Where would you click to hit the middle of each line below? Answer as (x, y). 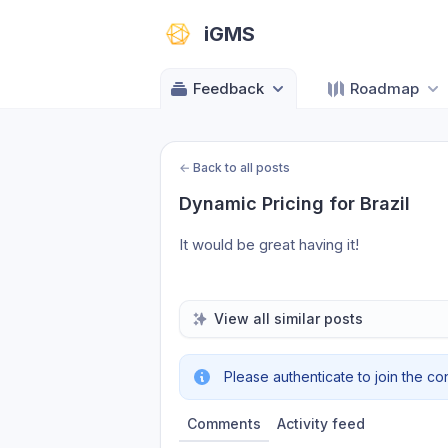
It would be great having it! (269, 244)
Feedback (228, 88)
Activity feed (321, 423)
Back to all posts (241, 167)
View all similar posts (288, 318)
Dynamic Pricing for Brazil (294, 203)
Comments (224, 423)
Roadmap (384, 88)
